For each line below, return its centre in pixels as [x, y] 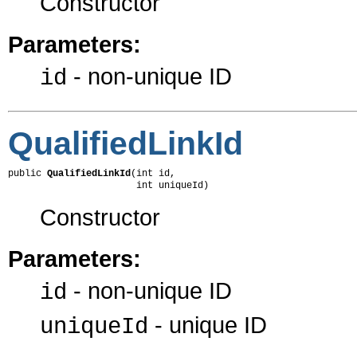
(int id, [153, 174]
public [27, 174]
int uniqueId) [108, 186]
